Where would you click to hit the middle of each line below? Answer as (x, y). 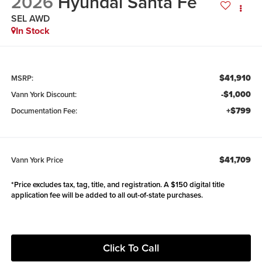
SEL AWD (30, 18)
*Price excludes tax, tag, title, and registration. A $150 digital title (118, 185)
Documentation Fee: (44, 111)
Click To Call (131, 248)
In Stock (32, 30)
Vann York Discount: (44, 95)
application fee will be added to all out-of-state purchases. (107, 195)
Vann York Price (37, 160)
